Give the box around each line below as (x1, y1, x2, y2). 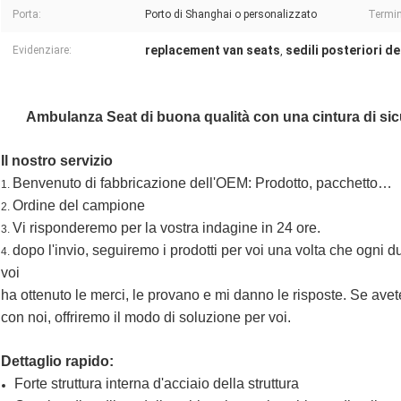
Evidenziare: (13, 44, 72, 57)
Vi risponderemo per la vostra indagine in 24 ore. (13, 220, 320, 236)
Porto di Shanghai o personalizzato (145, 8, 317, 21)
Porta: (13, 8, 41, 21)
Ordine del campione (13, 198, 145, 214)
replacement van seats (145, 43, 280, 58)
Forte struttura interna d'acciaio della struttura (14, 376, 299, 392)
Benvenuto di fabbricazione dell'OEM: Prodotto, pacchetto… (13, 175, 392, 192)
